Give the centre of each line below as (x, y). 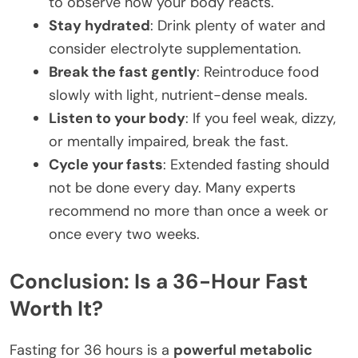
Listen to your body (117, 118)
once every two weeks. (124, 234)
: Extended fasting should (246, 164)
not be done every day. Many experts (172, 187)
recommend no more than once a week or (189, 211)
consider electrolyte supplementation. (175, 48)
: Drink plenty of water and (238, 25)
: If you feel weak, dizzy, (261, 118)
